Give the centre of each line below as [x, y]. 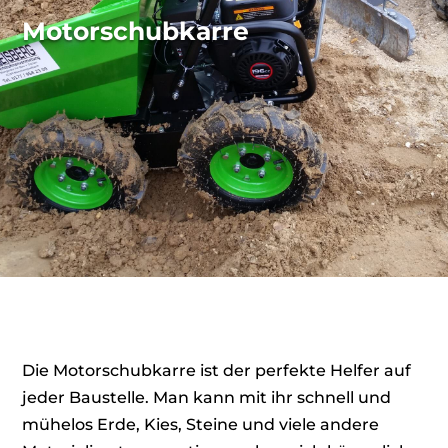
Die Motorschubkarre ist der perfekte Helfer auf [217, 370]
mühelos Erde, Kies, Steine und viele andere [201, 424]
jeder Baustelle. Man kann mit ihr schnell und [207, 397]
